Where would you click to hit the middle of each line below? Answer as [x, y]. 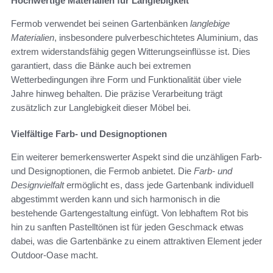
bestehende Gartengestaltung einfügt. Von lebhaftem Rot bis [130, 213]
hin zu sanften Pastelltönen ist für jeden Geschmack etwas [127, 227]
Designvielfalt [37, 185]
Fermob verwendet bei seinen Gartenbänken [101, 23]
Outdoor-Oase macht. [55, 255]
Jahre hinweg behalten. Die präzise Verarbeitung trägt [117, 93]
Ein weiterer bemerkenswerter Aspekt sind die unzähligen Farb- [136, 157]
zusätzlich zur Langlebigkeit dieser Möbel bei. [101, 107]
